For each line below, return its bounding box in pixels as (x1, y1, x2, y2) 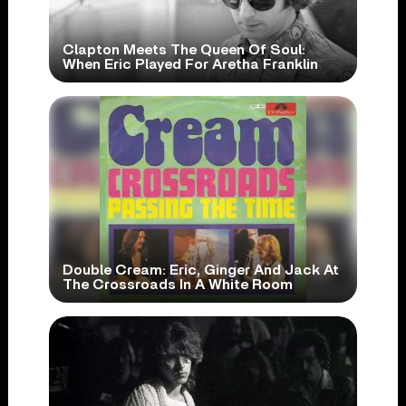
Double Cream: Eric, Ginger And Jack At (62, 263, 339, 278)
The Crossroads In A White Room (62, 277, 293, 293)
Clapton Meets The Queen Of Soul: (62, 43, 305, 58)
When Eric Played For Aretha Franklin (62, 57, 318, 72)
